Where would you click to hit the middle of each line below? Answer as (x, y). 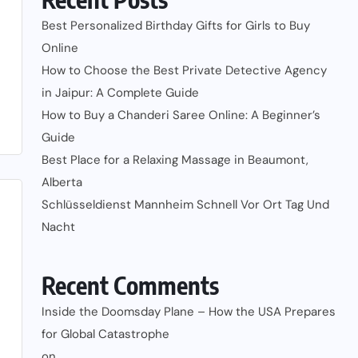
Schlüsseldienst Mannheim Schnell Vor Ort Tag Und (185, 204)
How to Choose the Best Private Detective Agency (184, 70)
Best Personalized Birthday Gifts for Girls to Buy (176, 25)
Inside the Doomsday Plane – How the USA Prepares (189, 311)
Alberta (62, 182)
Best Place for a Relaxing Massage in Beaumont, (175, 159)
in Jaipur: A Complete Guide (120, 92)
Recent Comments (130, 285)
